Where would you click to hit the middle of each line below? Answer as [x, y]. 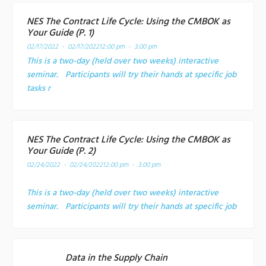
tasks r [39, 89]
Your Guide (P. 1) [60, 34]
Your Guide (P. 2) [61, 152]
